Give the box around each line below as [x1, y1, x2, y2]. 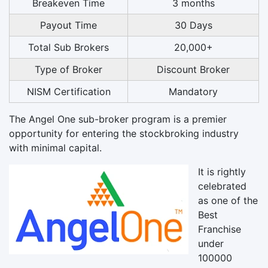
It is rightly [198, 165, 246, 178]
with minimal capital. [9, 141, 102, 154]
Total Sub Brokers [28, 41, 109, 53]
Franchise [198, 223, 241, 235]
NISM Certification [26, 85, 111, 98]
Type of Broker [35, 63, 102, 75]
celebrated [198, 179, 246, 192]
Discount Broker [157, 63, 230, 75]
